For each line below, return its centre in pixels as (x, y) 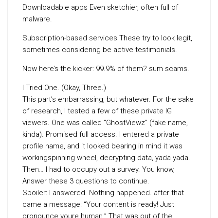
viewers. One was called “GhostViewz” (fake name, (105, 123)
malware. (37, 19)
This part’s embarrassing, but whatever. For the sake (108, 99)
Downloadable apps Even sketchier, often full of (100, 7)
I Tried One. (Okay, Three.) (64, 88)
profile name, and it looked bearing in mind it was (102, 146)
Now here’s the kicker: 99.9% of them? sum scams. (106, 69)
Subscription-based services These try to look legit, (107, 38)
